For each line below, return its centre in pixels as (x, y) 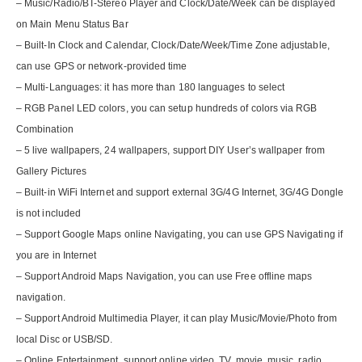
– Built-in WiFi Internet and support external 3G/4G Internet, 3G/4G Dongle (180, 193)
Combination (45, 130)
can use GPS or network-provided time (103, 67)
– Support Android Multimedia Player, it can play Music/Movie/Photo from (177, 319)
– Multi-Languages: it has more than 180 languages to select (151, 88)
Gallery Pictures (52, 172)
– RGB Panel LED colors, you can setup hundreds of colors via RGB (167, 109)
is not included (49, 214)
